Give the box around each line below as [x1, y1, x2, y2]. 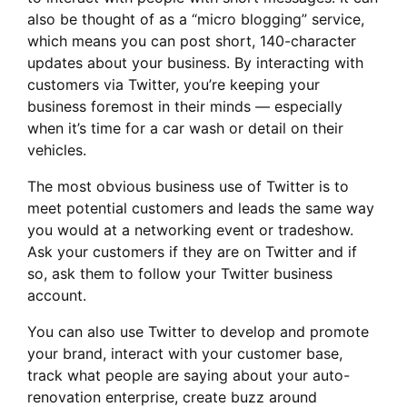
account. [27, 286, 86, 304]
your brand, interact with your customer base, [27, 344, 342, 362]
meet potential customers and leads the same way [27, 199, 374, 217]
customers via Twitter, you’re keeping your [27, 75, 320, 94]
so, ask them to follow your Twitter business [27, 264, 333, 283]
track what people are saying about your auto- [27, 366, 350, 384]
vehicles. [27, 141, 86, 159]
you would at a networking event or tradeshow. [27, 221, 353, 239]
